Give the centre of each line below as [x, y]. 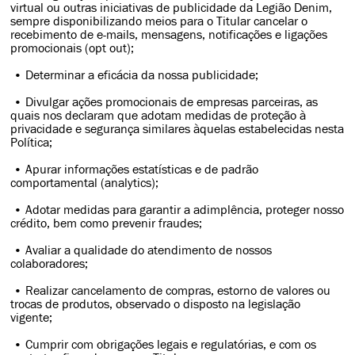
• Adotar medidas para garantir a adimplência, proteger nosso [177, 210]
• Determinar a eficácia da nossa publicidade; [135, 75]
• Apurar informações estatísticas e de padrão [135, 169]
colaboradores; [50, 263]
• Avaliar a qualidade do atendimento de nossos [141, 250]
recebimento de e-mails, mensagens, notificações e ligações [169, 34]
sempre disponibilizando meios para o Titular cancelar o [159, 21]
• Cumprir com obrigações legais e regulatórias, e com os [164, 344]
